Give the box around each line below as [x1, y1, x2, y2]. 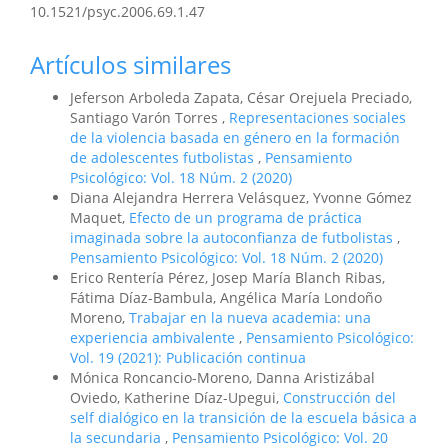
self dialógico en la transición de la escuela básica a [70, 408, 417, 428]
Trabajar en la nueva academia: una [129, 308, 371, 328]
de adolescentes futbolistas [70, 148, 258, 168]
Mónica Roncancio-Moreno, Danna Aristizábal [70, 368, 375, 388]
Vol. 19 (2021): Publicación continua [70, 348, 306, 368]
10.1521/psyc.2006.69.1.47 [30, 2, 205, 22]
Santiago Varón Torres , [70, 108, 229, 128]
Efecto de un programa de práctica [129, 208, 362, 228]
